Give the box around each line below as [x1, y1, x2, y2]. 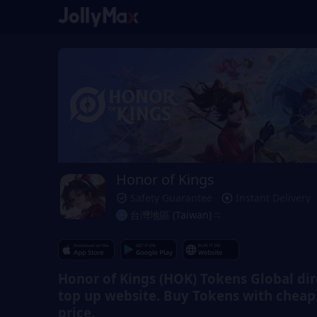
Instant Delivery [236, 191, 311, 205]
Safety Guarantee [130, 191, 212, 205]
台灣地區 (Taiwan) [130, 208, 212, 222]
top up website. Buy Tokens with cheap [58, 287, 316, 305]
